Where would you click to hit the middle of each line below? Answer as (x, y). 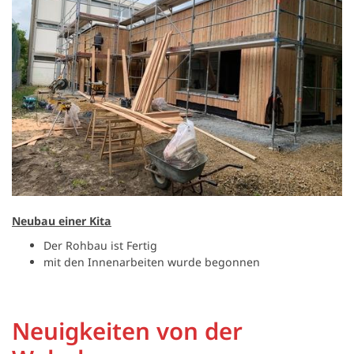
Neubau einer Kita (62, 221)
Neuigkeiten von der (127, 331)
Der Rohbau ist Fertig (100, 246)
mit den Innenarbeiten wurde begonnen (152, 262)
